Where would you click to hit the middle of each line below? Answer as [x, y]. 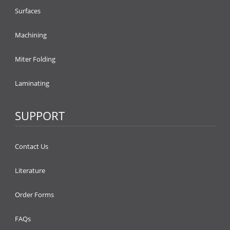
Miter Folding [35, 59]
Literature [30, 170]
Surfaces [28, 11]
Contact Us [32, 146]
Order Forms [34, 195]
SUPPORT [40, 116]
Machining [31, 35]
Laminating [32, 83]
